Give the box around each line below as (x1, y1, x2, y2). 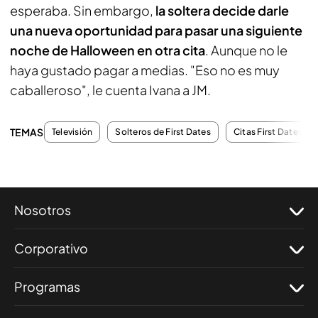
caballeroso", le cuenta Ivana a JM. (10, 81, 211, 98)
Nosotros (14, 201, 71, 218)
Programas (14, 278, 80, 295)
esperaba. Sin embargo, (10, 1, 155, 18)
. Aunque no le (205, 41, 287, 58)
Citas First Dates (233, 126, 303, 137)
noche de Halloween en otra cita (10, 41, 205, 58)
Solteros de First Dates (115, 126, 211, 137)
